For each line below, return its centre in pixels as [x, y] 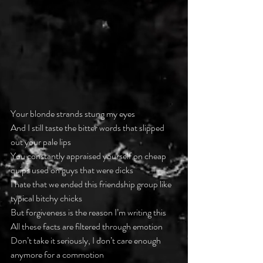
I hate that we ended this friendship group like [92, 184]
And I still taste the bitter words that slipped [88, 128]
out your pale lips [41, 142]
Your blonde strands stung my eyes [73, 114]
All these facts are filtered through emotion [87, 227]
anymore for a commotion [57, 255]
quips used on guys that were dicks [72, 170]
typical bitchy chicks [46, 198]
